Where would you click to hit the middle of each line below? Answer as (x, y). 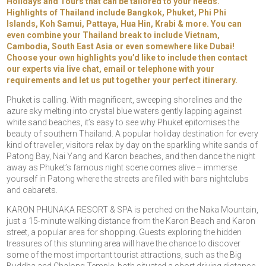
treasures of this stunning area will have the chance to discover (124, 244)
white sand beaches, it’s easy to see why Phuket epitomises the (123, 123)
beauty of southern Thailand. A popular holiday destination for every (133, 134)
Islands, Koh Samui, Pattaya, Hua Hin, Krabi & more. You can (124, 24)
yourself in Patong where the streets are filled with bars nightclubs (128, 179)
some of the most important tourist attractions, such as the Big (124, 255)
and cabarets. (32, 190)
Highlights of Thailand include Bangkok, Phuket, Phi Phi (117, 13)
